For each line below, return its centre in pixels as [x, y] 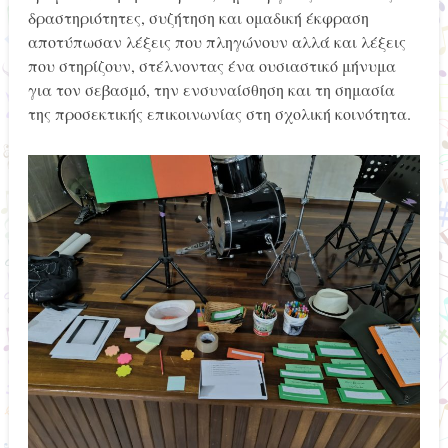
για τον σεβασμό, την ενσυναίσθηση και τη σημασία [211, 90]
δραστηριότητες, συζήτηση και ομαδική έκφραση [198, 18]
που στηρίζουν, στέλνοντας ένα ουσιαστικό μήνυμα [211, 66]
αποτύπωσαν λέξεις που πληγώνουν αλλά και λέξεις [216, 42]
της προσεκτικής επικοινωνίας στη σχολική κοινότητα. [219, 114]
